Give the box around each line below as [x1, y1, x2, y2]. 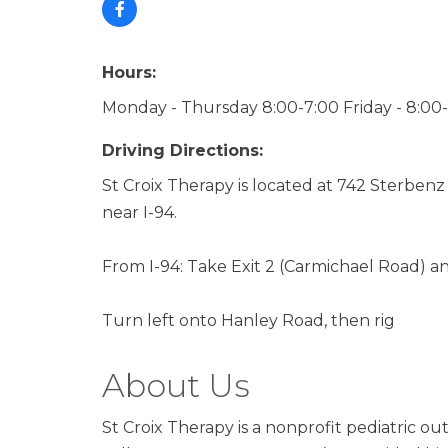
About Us [102, 366, 250, 405]
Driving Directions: [102, 141, 263, 160]
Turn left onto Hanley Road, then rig [102, 311, 395, 330]
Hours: [102, 63, 156, 82]
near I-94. [102, 203, 177, 222]
